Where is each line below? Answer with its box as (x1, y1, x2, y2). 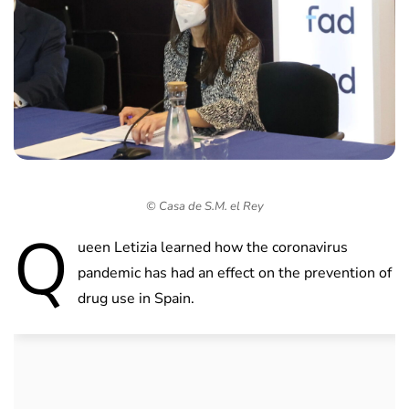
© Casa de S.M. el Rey (145, 198, 264, 215)
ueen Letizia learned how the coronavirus (78, 237, 348, 258)
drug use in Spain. (78, 288, 194, 309)
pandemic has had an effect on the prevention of (78, 263, 392, 284)
